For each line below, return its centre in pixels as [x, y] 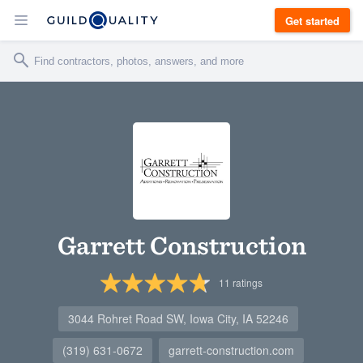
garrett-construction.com [231, 350]
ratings [246, 282]
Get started [312, 20]
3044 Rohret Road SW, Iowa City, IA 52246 [178, 318]
